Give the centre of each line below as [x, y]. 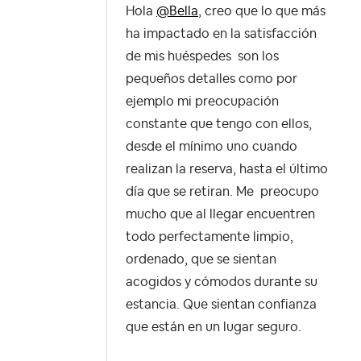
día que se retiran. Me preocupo [222, 191]
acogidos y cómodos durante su [222, 282]
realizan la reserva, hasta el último [227, 169]
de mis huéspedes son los [202, 56]
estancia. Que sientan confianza [221, 304]
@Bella [177, 11]
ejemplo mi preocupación [202, 101]
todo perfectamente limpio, [210, 237]
